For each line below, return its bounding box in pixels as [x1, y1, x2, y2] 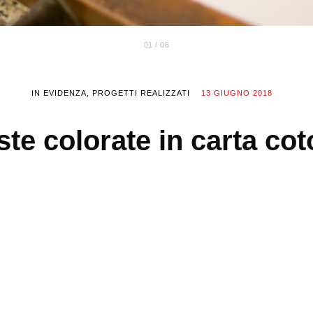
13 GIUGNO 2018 [201, 88, 272, 97]
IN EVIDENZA [31, 88, 87, 97]
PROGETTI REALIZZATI [92, 88, 190, 97]
